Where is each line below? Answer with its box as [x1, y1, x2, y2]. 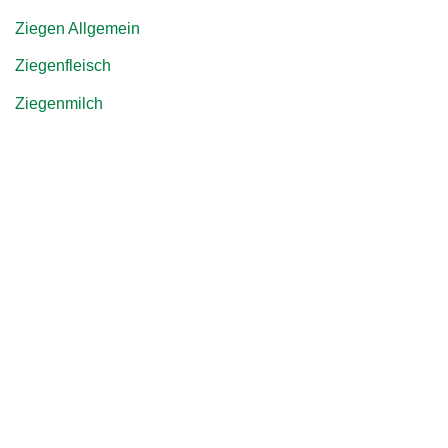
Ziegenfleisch [15, 57, 111, 75]
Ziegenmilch [15, 94, 103, 112]
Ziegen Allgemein [15, 20, 140, 38]
